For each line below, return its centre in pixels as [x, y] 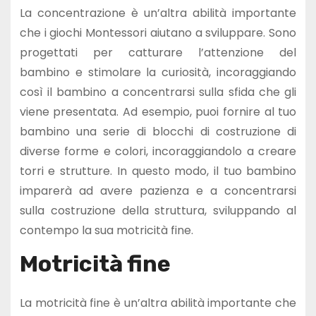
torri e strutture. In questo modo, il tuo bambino [158, 171]
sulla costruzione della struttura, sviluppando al [158, 210]
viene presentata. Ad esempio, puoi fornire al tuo [158, 111]
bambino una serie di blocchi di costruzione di [158, 131]
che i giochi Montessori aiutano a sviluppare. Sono [158, 32]
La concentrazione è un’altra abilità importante [158, 13]
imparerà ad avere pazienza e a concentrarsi [158, 190]
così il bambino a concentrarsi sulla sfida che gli [158, 92]
